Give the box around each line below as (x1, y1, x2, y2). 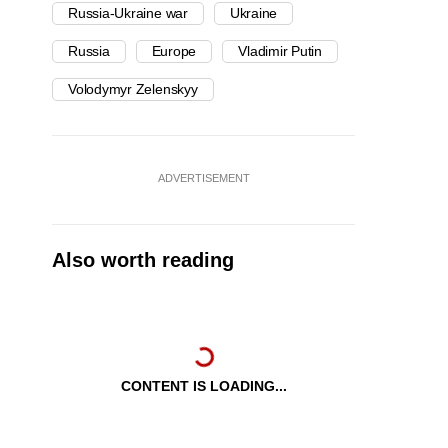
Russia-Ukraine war (68, 5, 188, 22)
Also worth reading (52, 249, 234, 272)
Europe (151, 43, 197, 60)
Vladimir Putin (238, 43, 323, 60)
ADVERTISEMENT (157, 172, 250, 185)
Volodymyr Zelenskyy (68, 81, 198, 98)
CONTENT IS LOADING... (120, 378, 287, 395)
